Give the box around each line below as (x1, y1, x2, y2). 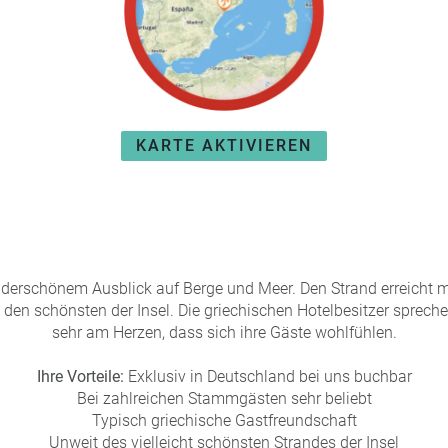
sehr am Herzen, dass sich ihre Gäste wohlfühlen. (51, 323, 397, 342)
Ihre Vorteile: (36, 367, 124, 386)
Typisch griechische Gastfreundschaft (91, 411, 357, 430)
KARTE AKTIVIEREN (136, 135, 312, 155)
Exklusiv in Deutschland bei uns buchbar (123, 367, 412, 386)
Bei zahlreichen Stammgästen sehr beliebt (76, 389, 372, 408)
